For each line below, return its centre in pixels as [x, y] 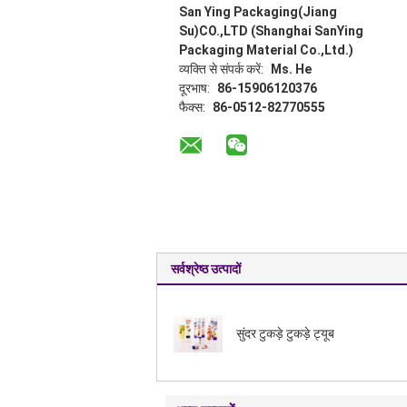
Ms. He [291, 69]
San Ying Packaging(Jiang [258, 12]
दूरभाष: [196, 89]
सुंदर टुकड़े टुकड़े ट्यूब [285, 334]
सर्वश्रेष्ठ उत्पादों [206, 269]
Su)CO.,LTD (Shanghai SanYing [271, 31]
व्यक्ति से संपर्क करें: [223, 69]
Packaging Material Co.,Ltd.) [266, 50]
